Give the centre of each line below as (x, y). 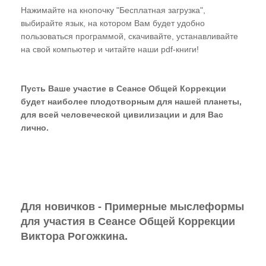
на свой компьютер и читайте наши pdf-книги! (110, 49)
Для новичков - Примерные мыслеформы (132, 206)
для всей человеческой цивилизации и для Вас (122, 114)
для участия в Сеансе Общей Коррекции (128, 221)
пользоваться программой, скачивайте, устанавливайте (129, 36)
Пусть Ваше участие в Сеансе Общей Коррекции (123, 88)
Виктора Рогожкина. (74, 236)
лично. (35, 127)
